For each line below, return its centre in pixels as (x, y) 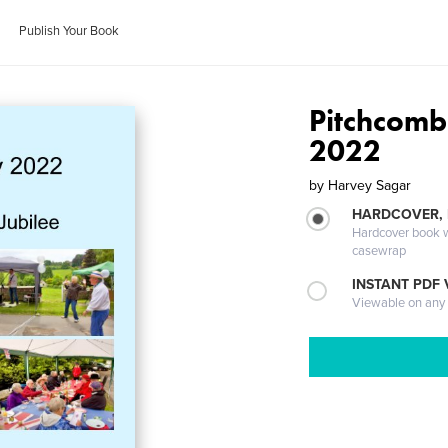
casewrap (379, 251)
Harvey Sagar (370, 185)
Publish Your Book (69, 31)
